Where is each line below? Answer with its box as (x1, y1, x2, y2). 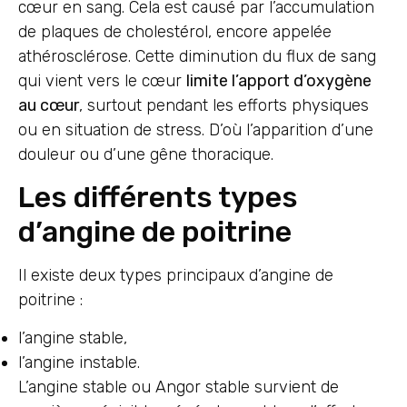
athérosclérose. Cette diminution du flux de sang (18, 45, 376, 66)
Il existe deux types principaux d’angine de (18, 265, 333, 286)
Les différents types (18, 180, 298, 215)
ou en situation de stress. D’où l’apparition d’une (18, 119, 373, 140)
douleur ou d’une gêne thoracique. (18, 144, 273, 164)
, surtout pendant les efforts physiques (79, 94, 369, 115)
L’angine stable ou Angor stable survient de (18, 376, 339, 397)
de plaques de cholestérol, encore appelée (18, 21, 332, 42)
